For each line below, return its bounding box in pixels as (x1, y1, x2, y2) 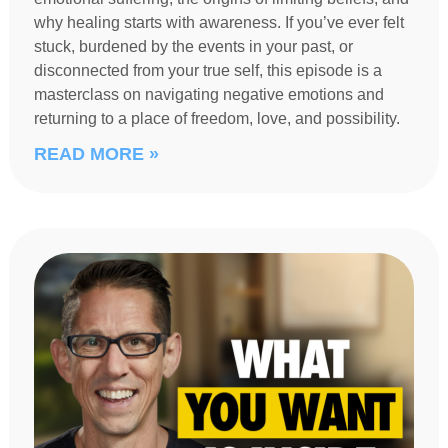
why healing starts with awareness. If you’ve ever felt (33, 13, 404, 31)
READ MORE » (33, 143, 159, 164)
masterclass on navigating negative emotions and (33, 85, 384, 103)
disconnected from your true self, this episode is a (33, 61, 382, 79)
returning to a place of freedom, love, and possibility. (33, 109, 400, 127)
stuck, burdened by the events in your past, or (33, 37, 353, 55)
